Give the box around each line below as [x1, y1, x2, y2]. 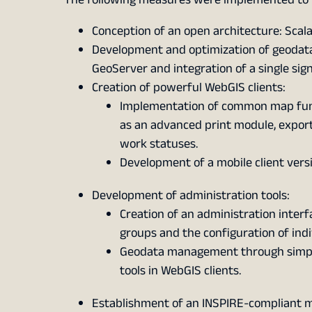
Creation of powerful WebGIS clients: [91, 78, 286, 97]
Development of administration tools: [91, 186, 290, 205]
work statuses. [119, 134, 198, 154]
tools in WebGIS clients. [119, 261, 241, 281]
